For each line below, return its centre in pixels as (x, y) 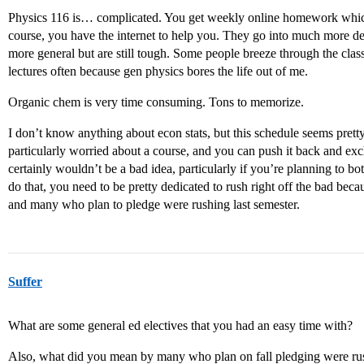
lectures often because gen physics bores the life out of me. (158, 71)
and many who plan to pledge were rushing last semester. (154, 204)
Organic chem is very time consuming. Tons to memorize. (156, 102)
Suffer (25, 282)
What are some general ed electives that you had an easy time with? (180, 325)
